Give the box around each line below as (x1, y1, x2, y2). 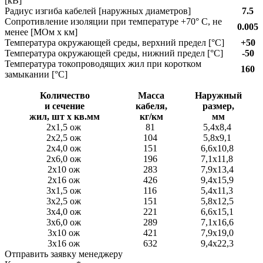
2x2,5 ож (46, 132, 83, 143)
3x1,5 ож (46, 185, 83, 195)
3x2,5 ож (46, 195, 83, 206)
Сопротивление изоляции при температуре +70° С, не (5, 16, 222, 26)
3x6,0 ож (46, 217, 83, 227)
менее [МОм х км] (5, 26, 77, 37)
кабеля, (135, 100, 167, 111)
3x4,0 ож (46, 206, 83, 217)
